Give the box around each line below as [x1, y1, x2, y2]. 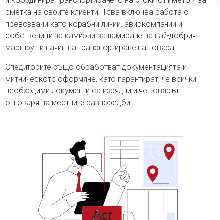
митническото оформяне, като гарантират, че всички [5, 74, 197, 83]
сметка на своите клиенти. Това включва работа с [5, 7, 189, 17]
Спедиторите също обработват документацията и [5, 62, 187, 72]
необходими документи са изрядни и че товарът [5, 86, 180, 95]
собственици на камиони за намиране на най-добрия [5, 31, 196, 40]
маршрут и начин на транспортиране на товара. [5, 43, 177, 52]
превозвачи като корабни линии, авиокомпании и [5, 19, 183, 28]
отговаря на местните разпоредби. [5, 98, 133, 107]
